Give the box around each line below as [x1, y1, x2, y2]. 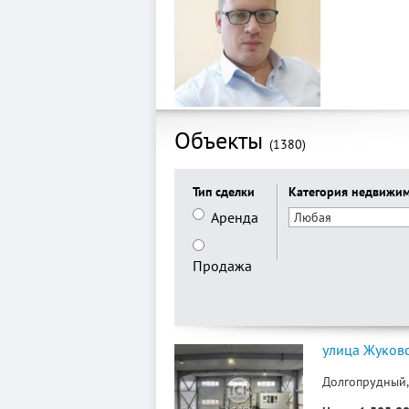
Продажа [192, 257, 252, 275]
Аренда [210, 208, 258, 226]
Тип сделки [192, 184, 255, 200]
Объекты [173, 125, 269, 155]
